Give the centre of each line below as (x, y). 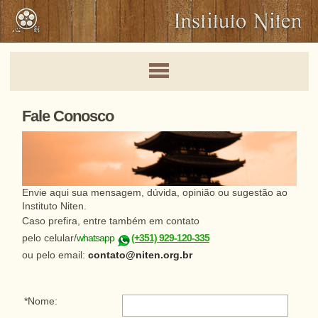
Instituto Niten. (54, 207)
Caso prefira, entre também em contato (110, 221)
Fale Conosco (67, 116)
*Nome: (40, 302)
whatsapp (96, 238)
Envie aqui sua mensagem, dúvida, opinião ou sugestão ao (154, 193)
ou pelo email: (55, 256)
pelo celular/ (49, 238)
